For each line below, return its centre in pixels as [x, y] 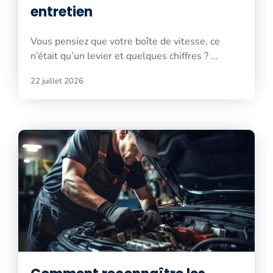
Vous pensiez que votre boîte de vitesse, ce [125, 41]
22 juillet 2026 [57, 81]
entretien [62, 12]
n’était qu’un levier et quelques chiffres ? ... [124, 56]
